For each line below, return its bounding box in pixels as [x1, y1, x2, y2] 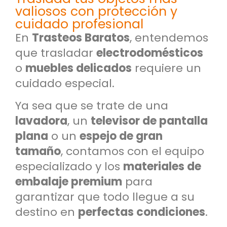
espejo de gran [80, 128, 163, 144]
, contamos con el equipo [61, 143, 204, 160]
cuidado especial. [15, 75, 118, 91]
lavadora [15, 113, 67, 129]
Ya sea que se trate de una [15, 98, 168, 114]
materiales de [123, 159, 201, 175]
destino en [15, 204, 78, 220]
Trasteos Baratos [32, 29, 130, 46]
